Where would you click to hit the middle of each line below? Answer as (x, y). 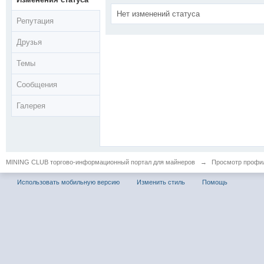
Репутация (35, 21)
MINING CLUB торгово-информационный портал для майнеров (100, 162)
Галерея (31, 106)
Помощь (215, 182)
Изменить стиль (161, 182)
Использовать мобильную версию (68, 182)
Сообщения (37, 85)
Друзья (29, 42)
